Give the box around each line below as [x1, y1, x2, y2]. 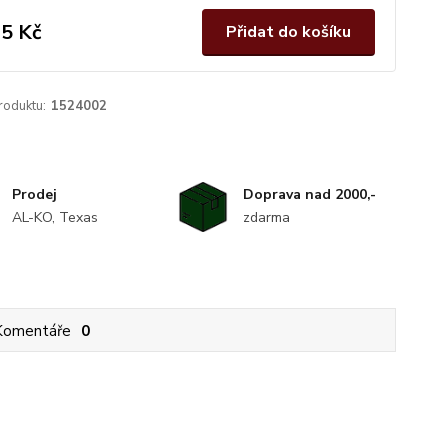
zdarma [242, 208, 290, 227]
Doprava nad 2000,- [242, 185, 376, 204]
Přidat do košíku [225, 21, 351, 43]
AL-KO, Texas [12, 208, 99, 227]
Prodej [12, 185, 58, 204]
